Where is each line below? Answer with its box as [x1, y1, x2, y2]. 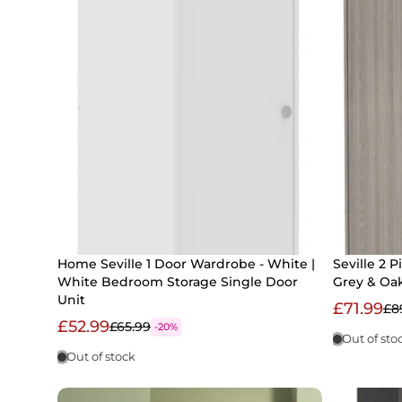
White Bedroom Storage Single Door [57, 274, 298, 291]
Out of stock [66, 350, 135, 364]
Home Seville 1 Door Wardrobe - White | [57, 256, 315, 273]
